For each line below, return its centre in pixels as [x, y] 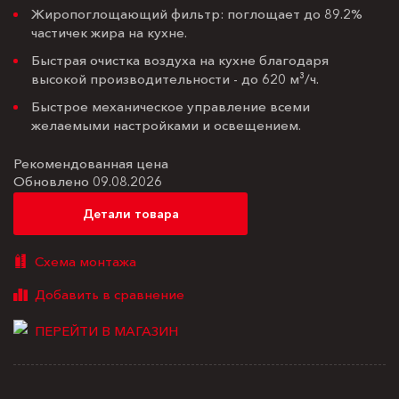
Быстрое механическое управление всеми [171, 106]
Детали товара [130, 213]
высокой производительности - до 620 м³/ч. [175, 78]
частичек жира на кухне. [109, 32]
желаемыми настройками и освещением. [166, 125]
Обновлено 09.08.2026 [88, 181]
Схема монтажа [85, 261]
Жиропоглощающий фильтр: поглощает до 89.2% [197, 13]
